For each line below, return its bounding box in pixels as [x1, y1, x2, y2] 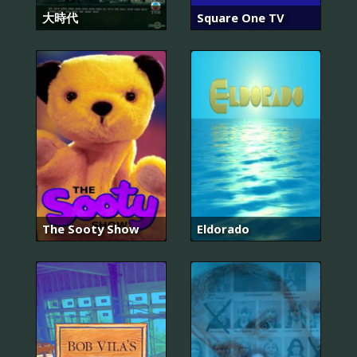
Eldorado [197, 220, 249, 237]
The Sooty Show [42, 220, 139, 237]
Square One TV [197, 9, 284, 25]
